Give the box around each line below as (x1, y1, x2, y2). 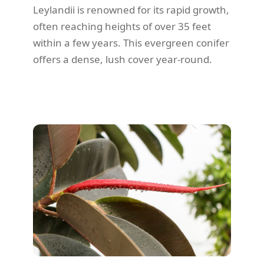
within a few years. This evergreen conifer (33, 35, 229, 49)
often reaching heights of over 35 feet (33, 19, 211, 33)
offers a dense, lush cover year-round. (33, 52, 212, 66)
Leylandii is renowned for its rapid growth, (33, 2, 229, 16)
